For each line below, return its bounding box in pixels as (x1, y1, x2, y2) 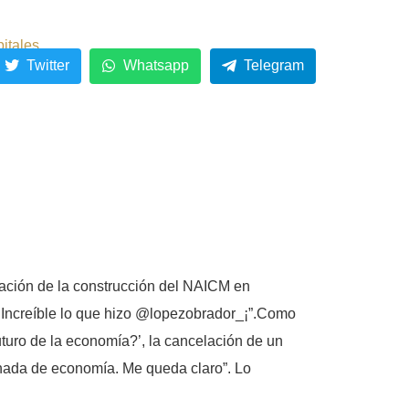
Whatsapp (123, 58, 190, 74)
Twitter (26, 58, 69, 74)
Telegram (244, 58, 304, 74)
